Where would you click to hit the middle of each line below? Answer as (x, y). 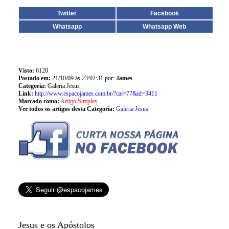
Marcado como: (39, 101)
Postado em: (35, 78)
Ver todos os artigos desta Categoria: (66, 109)
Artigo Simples (78, 101)
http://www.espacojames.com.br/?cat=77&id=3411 (96, 94)
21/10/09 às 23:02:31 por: (84, 78)
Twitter (67, 13)
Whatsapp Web (165, 27)
